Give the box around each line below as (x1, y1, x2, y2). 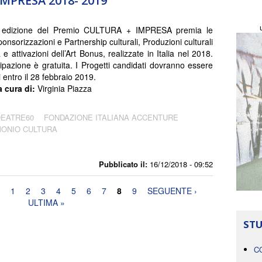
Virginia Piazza (37, 82, 92, 94)
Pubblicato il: (99, 158, 147, 170)
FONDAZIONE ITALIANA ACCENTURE (44, 111, 178, 123)
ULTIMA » (28, 196, 65, 208)
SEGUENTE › (147, 184, 197, 196)
